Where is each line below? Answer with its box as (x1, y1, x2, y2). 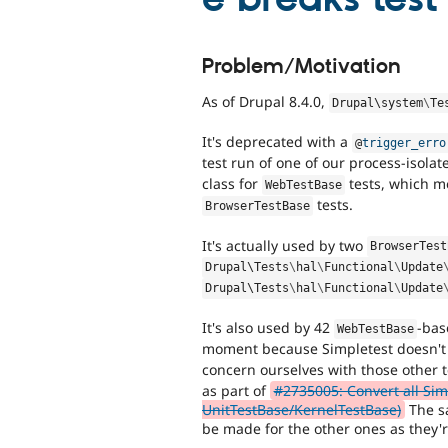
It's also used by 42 (202, 317, 334, 337)
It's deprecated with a (202, 132, 352, 152)
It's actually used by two (202, 235, 367, 255)
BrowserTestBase (205, 199, 311, 214)
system (381, 95, 424, 110)
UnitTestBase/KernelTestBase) (202, 399, 401, 419)
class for (202, 174, 262, 194)
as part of (202, 380, 270, 400)
